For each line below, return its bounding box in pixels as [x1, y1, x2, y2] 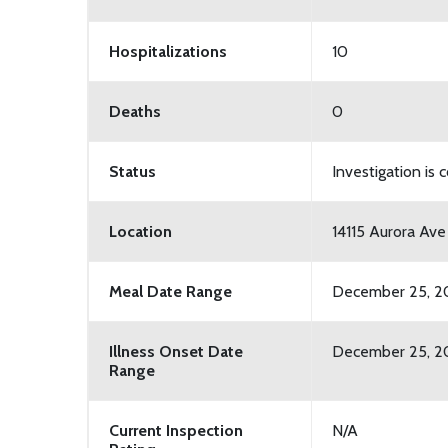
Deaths [109, 101, 161, 121]
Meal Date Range [109, 281, 232, 301]
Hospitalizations [109, 41, 227, 61]
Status [109, 161, 156, 181]
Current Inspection [109, 420, 243, 440]
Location [109, 221, 172, 241]
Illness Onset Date [109, 341, 243, 361]
